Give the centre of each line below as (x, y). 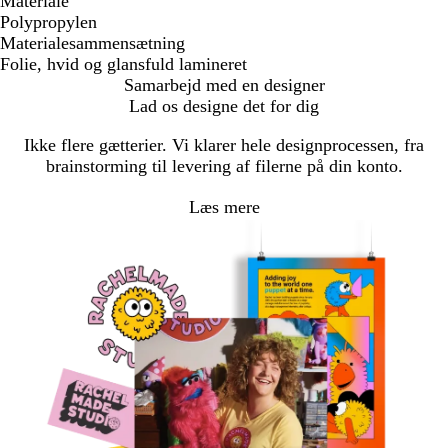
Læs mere (224, 206)
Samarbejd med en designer (224, 85)
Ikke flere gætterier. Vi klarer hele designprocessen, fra (224, 145)
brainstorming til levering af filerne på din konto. (224, 166)
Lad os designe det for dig (224, 106)
